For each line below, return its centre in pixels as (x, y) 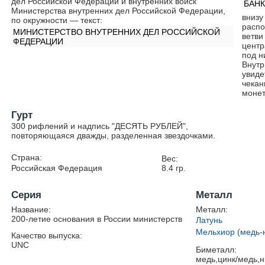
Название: (31, 209)
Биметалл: (216, 250)
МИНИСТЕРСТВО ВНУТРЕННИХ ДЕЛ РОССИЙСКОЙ (117, 32)
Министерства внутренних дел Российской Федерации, (119, 11)
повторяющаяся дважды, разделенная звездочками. (114, 135)
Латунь (209, 220)
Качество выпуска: (47, 235)
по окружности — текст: (57, 20)
